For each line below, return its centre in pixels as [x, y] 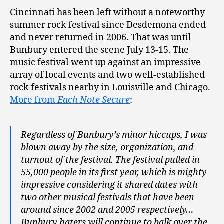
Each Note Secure [94, 100]
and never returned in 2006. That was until [101, 37]
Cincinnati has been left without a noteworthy [107, 12]
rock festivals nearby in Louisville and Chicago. [110, 87]
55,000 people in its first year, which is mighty [114, 172]
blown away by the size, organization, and [107, 147]
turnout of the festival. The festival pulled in [110, 160]
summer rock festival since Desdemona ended [108, 25]
